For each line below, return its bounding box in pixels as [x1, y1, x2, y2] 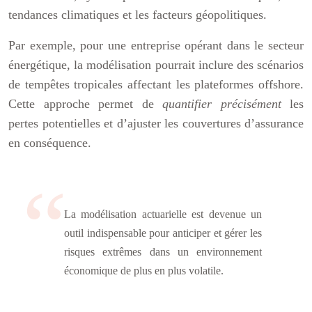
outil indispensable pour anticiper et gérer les [64, 227, 262, 239]
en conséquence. [8, 136, 91, 150]
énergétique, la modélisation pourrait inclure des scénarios [8, 58, 304, 72]
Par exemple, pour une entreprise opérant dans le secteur [8, 38, 304, 52]
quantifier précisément [162, 97, 290, 111]
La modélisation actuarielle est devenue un [64, 208, 262, 220]
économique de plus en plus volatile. [64, 265, 224, 276]
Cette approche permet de [8, 97, 162, 111]
